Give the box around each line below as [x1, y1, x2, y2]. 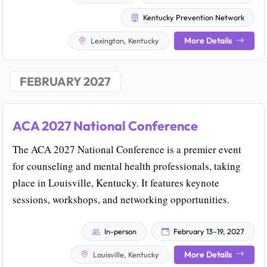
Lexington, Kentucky [89, 36, 159, 46]
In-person [103, 226, 136, 237]
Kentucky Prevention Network [141, 13, 244, 23]
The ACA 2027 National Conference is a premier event [13, 142, 241, 157]
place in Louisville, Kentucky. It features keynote [13, 176, 219, 190]
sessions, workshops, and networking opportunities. [13, 193, 229, 207]
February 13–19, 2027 [172, 226, 244, 237]
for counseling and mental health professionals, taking [13, 159, 241, 173]
